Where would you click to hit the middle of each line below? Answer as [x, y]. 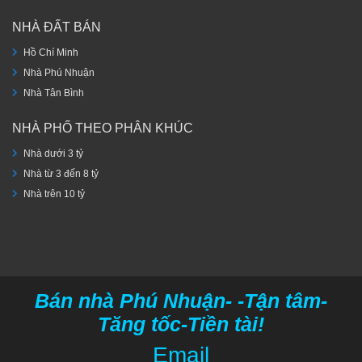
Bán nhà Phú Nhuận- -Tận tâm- [181, 301]
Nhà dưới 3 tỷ [53, 154]
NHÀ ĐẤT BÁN [57, 27]
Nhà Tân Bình [54, 93]
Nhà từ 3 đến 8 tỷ [61, 174]
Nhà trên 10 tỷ [54, 194]
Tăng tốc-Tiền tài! [181, 325]
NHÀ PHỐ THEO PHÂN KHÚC [103, 128]
